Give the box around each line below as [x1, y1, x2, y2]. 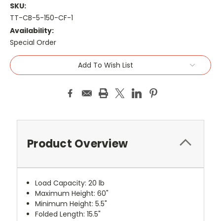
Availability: [10, 26, 54, 36]
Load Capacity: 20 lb [35, 178, 105, 188]
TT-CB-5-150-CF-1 [10, 13, 73, 23]
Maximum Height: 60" [35, 188, 109, 199]
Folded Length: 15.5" [35, 209, 101, 220]
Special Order [10, 37, 56, 48]
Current [10, 55, 37, 65]
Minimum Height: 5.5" [35, 199, 108, 209]
